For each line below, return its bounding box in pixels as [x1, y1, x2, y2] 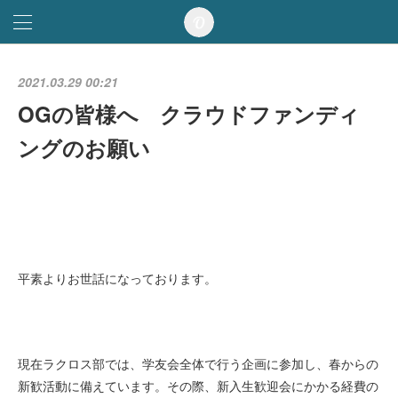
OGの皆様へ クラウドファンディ [18, 99, 360, 129]
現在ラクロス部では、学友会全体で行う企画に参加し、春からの [18, 354, 378, 372]
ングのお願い [18, 132, 150, 163]
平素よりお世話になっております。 [18, 269, 217, 287]
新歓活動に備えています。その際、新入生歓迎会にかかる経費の [18, 377, 378, 394]
